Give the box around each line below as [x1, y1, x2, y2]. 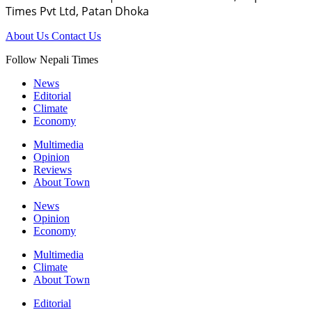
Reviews [33, 163, 72, 175]
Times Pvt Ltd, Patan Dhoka [6, 3, 149, 19]
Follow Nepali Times [6, 53, 98, 65]
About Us [6, 29, 52, 42]
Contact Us [52, 29, 101, 42]
